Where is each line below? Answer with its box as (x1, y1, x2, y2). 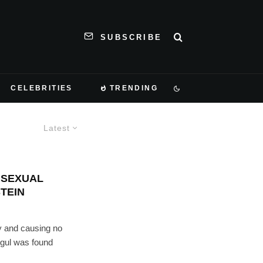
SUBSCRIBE (100, 32, 162, 42)
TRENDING (109, 84, 159, 92)
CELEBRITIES (11, 84, 73, 92)
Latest (43, 123, 70, 133)
